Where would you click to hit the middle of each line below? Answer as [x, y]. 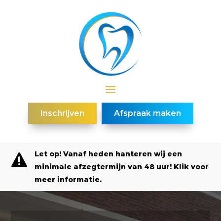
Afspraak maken [147, 113]
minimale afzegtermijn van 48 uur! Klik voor [121, 166]
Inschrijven [62, 113]
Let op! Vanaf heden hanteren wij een [108, 154]
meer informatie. [68, 179]
